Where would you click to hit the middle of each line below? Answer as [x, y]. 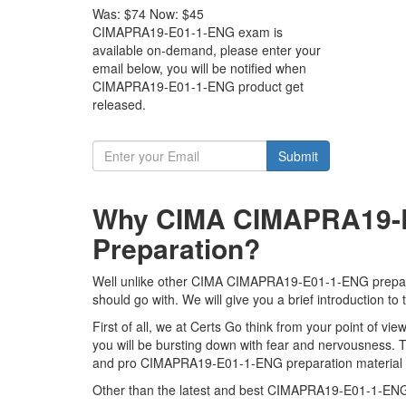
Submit [298, 156]
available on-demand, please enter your [207, 50]
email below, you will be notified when [199, 68]
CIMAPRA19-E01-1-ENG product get [198, 86]
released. [119, 104]
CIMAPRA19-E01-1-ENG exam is [188, 32]
